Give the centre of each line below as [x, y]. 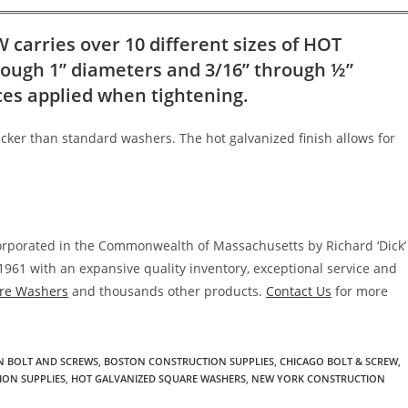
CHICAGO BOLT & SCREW [339, 361]
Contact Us [299, 291]
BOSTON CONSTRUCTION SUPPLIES [189, 361]
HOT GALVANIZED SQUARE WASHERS [158, 378]
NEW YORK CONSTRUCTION [318, 378]
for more [360, 291]
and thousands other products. [167, 291]
